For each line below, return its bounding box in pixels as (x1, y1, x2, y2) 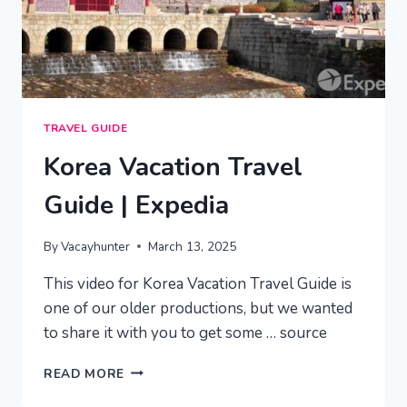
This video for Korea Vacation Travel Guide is (44, 273, 352, 294)
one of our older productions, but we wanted (44, 297, 352, 319)
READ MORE (44, 364, 125, 382)
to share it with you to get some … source (44, 322, 327, 343)
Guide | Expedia (44, 188, 229, 223)
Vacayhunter (61, 237, 131, 255)
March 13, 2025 (148, 237, 237, 255)
